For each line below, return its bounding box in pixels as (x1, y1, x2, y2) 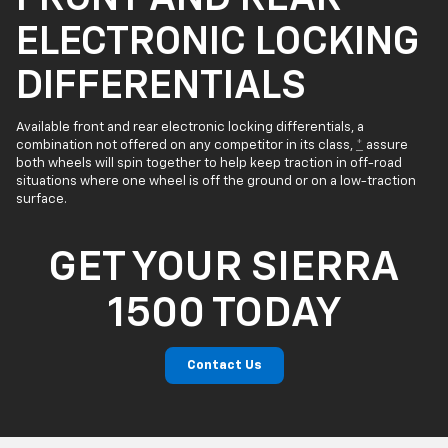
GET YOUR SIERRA (49, 247, 399, 290)
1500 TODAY (106, 293, 342, 336)
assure (363, 139, 408, 153)
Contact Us (186, 359, 262, 373)
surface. (16, 193, 67, 207)
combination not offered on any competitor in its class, (16, 139, 356, 153)
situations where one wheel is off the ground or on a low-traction (16, 175, 416, 189)
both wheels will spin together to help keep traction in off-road (16, 157, 402, 171)
